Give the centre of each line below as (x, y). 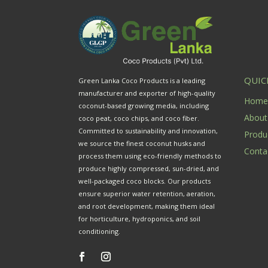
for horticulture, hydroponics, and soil (140, 219)
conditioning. (100, 232)
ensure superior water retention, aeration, (147, 194)
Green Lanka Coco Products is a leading (142, 81)
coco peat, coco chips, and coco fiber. (139, 118)
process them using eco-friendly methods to (150, 156)
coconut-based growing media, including (144, 106)
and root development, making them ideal (147, 206)
